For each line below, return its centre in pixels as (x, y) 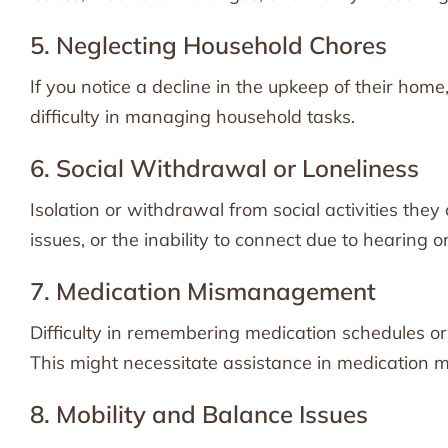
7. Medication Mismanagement (203, 291)
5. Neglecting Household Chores (208, 45)
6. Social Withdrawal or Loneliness (224, 168)
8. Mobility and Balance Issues (199, 414)
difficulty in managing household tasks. (192, 116)
